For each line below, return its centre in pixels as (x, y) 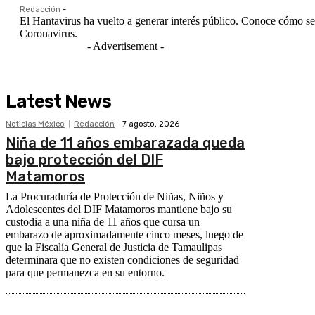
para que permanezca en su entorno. (85, 272)
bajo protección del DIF (84, 159)
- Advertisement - (125, 46)
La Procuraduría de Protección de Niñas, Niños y (115, 196)
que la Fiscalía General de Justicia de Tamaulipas (114, 247)
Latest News (58, 101)
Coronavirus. (49, 33)
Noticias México (35, 124)
